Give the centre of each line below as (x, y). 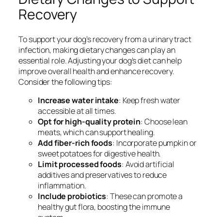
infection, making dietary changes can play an (97, 50)
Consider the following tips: (66, 82)
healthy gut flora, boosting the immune (104, 207)
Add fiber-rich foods (75, 143)
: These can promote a (145, 196)
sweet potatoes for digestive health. (100, 153)
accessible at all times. (77, 111)
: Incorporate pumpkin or (155, 143)
